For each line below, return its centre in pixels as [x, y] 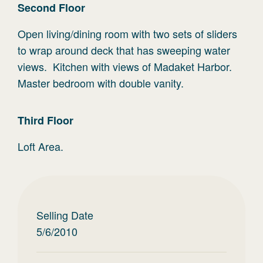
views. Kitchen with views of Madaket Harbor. [126, 66]
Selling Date [65, 215]
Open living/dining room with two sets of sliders [127, 33]
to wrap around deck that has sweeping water [124, 50]
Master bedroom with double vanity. [101, 83]
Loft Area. [41, 146]
